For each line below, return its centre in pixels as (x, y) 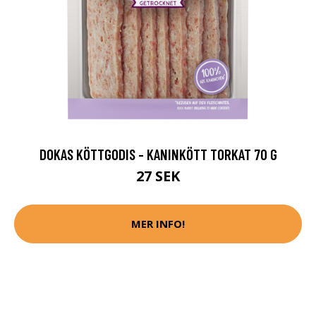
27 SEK (158, 176)
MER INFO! (158, 224)
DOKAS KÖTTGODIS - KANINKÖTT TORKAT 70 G (158, 154)
